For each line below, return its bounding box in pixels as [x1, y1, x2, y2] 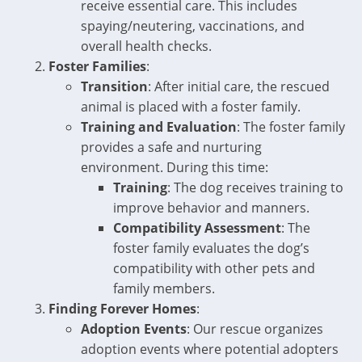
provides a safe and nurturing [81, 138, 262, 156]
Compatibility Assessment [113, 219, 281, 237]
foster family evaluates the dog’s [113, 239, 309, 257]
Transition [81, 78, 148, 95]
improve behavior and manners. [113, 199, 309, 217]
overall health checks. [81, 37, 212, 55]
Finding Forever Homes [48, 300, 196, 318]
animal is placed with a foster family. [81, 98, 301, 116]
